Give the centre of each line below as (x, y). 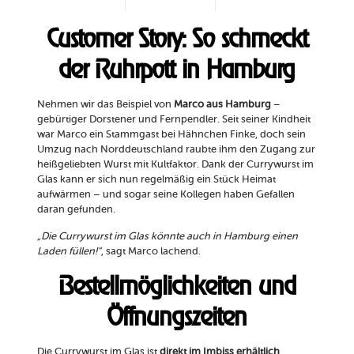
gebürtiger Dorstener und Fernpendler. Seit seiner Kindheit (173, 119)
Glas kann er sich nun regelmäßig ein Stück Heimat (156, 179)
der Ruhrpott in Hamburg (177, 70)
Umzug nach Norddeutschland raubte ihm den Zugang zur (176, 149)
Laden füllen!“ (69, 251)
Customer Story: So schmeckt (177, 39)
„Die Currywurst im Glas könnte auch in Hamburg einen (167, 236)
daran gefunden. (76, 209)
